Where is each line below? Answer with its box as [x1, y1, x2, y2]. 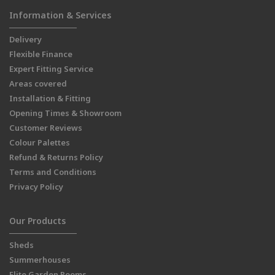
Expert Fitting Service [9, 63, 93, 75]
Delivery [9, 34, 42, 45]
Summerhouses [9, 254, 71, 266]
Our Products [9, 215, 66, 227]
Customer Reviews [9, 122, 82, 134]
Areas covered [9, 78, 67, 90]
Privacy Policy [9, 181, 63, 193]
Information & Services [9, 9, 111, 21]
